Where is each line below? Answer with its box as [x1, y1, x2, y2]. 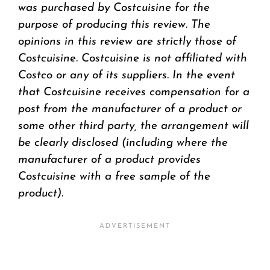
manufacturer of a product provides [18, 154, 201, 166]
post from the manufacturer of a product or [18, 103, 242, 115]
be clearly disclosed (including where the [18, 137, 228, 149]
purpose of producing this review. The [18, 19, 210, 31]
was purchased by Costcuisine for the [18, 2, 210, 14]
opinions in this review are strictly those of [18, 36, 236, 48]
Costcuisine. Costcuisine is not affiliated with [18, 52, 247, 64]
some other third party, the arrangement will [18, 120, 249, 132]
